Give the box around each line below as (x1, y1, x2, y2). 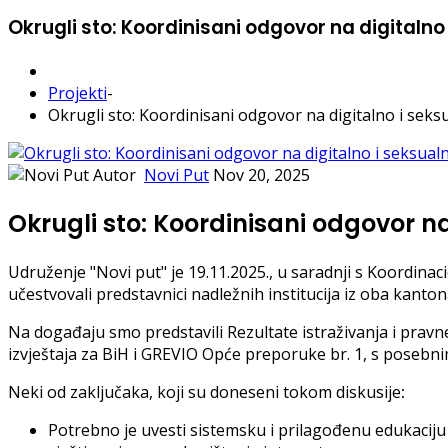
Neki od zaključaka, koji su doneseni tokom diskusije (8, 381, 401, 404)
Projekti (48, 82, 107, 105)
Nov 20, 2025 (213, 164, 310, 187)
